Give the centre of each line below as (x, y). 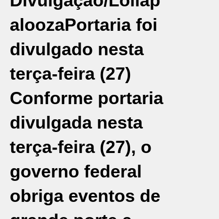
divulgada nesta (76, 122)
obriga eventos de (85, 196)
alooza (37, 25)
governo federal (76, 171)
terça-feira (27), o (81, 147)
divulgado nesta (77, 49)
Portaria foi (111, 25)
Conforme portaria (87, 98)
